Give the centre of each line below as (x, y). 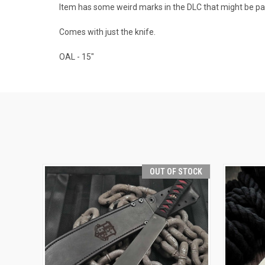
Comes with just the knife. (107, 32)
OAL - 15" (77, 56)
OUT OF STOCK (176, 171)
